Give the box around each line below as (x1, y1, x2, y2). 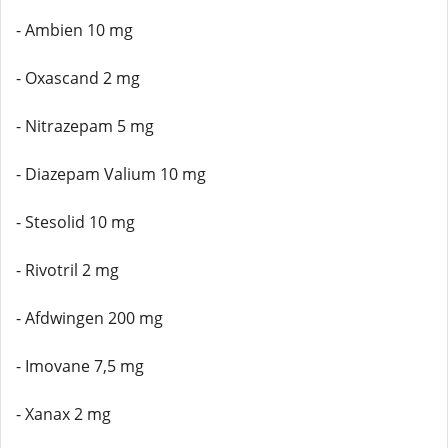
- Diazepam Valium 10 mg (16, 163, 206, 185)
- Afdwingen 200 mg (16, 307, 163, 329)
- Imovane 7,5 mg (16, 355, 144, 377)
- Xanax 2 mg (16, 403, 111, 425)
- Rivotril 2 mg (16, 259, 119, 281)
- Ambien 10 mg (16, 19, 133, 41)
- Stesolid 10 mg (16, 211, 135, 233)
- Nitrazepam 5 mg (16, 115, 154, 137)
